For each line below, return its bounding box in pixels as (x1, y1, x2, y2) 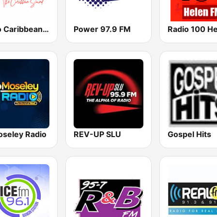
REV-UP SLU (74, 129, 122, 139)
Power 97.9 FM (74, 24, 131, 34)
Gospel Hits (167, 129, 211, 139)
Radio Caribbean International (43, 24, 49, 34)
